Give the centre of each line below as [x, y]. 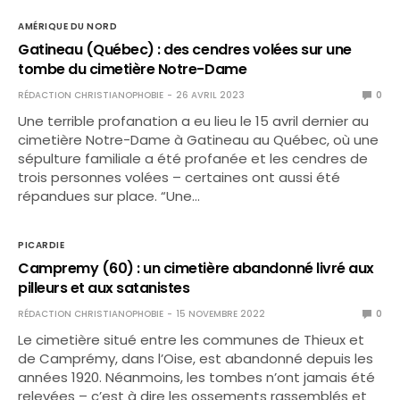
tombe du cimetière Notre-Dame [133, 69]
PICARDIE [41, 245]
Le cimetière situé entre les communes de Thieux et [192, 340]
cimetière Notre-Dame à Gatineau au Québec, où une [199, 140]
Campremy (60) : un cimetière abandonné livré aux [196, 268]
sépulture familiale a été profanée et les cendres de [193, 158]
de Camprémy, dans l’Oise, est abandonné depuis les [196, 358]
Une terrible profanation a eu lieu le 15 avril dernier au [194, 121]
